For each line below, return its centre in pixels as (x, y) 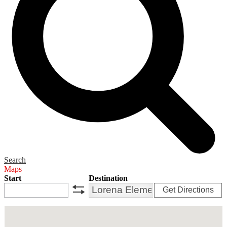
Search (15, 160)
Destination (108, 178)
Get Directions (188, 190)
